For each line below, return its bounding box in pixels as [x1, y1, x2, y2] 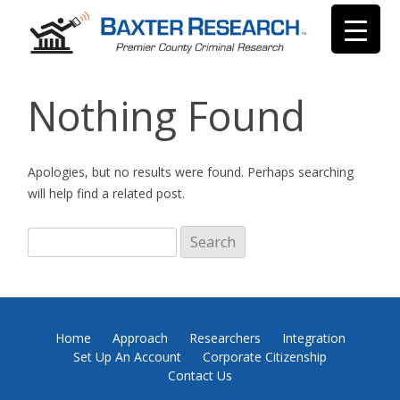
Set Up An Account [73, 348, 181, 366]
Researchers [188, 329, 261, 347]
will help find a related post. [27, 185, 185, 203]
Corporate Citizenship [203, 348, 327, 366]
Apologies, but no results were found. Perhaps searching [27, 163, 354, 181]
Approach [112, 329, 168, 347]
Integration [281, 329, 346, 347]
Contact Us [168, 367, 232, 385]
